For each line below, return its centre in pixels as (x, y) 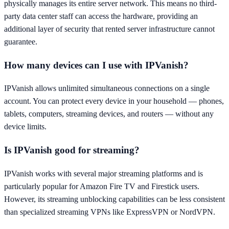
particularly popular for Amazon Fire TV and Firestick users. (102, 186)
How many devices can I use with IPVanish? (96, 65)
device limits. (25, 127)
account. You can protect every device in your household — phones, (114, 101)
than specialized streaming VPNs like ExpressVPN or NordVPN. (110, 212)
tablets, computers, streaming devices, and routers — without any (109, 114)
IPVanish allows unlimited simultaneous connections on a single (107, 88)
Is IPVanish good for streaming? (72, 150)
